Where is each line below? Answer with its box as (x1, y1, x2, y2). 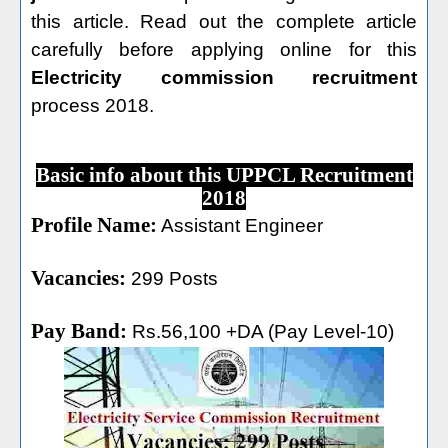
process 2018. (31, 95, 154, 116)
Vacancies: (31, 266, 126, 290)
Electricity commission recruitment (31, 67, 417, 88)
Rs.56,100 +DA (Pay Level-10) (127, 321, 394, 342)
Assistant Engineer (157, 215, 323, 236)
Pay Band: (31, 319, 127, 343)
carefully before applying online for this (31, 39, 417, 60)
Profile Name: (31, 213, 157, 237)
